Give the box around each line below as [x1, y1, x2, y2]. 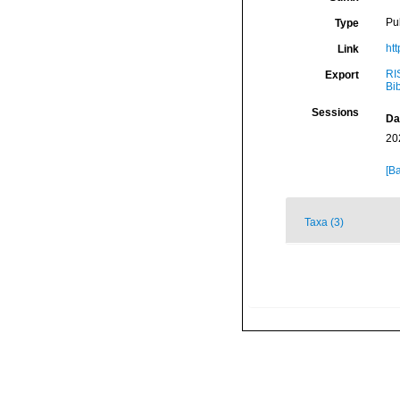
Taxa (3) [304, 216, 344, 229]
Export [324, 69, 359, 81]
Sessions [311, 106, 359, 119]
